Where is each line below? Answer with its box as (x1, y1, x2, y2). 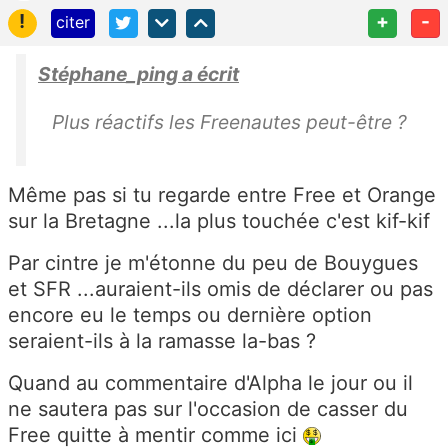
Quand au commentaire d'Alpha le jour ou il (8, 370, 413, 395)
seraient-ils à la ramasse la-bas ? (8, 328, 316, 353)
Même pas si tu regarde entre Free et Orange (8, 182, 436, 207)
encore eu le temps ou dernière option (8, 302, 372, 327)
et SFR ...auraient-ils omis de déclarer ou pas (8, 276, 433, 301)
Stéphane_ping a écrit (38, 61, 239, 86)
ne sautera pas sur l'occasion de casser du (8, 396, 408, 421)
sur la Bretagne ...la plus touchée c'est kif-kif (8, 208, 430, 233)
